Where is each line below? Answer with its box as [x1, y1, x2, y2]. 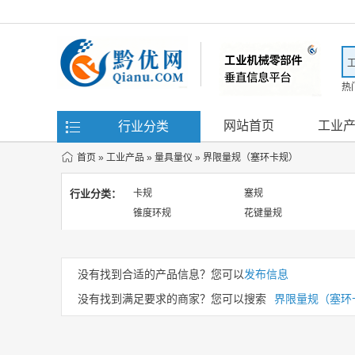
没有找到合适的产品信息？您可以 [78, 268, 244, 281]
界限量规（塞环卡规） [203, 152, 298, 163]
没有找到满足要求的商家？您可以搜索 [78, 292, 266, 305]
